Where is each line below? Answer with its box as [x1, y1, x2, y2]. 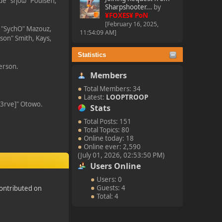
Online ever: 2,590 [83, 142, 141, 151]
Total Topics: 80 [83, 125, 129, 134]
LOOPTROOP [106, 93, 148, 102]
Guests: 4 [97, 183, 126, 192]
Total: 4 [97, 192, 119, 201]
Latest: [83, 93, 106, 102]
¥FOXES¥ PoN [105, 11, 148, 20]
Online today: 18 [83, 134, 134, 143]
